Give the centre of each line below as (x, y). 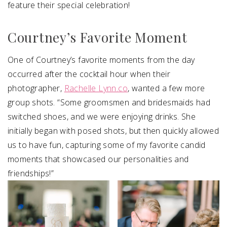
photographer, (36, 88)
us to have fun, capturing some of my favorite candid (107, 145)
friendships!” (31, 173)
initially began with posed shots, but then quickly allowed (113, 130)
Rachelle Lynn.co (96, 88)
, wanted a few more (166, 88)
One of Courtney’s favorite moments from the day (101, 60)
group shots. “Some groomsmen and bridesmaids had (109, 102)
